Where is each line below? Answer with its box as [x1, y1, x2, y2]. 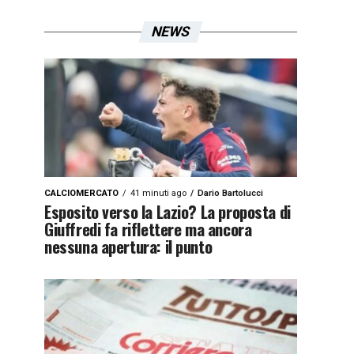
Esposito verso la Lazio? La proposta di [44, 199, 291, 224]
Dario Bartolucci [198, 188, 263, 198]
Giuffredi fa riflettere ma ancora [44, 217, 252, 241]
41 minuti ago [130, 188, 186, 198]
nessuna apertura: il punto [44, 234, 213, 258]
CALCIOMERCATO [44, 188, 119, 198]
